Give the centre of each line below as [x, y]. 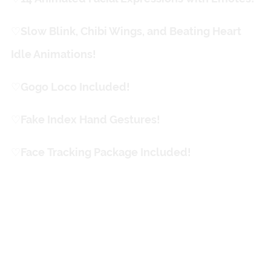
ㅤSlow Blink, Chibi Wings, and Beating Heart [131, 31]
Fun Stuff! [135, 215]
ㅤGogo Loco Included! [75, 87]
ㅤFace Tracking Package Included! [106, 152]
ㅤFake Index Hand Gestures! [90, 119]
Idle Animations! [53, 54]
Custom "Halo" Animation [135, 243]
